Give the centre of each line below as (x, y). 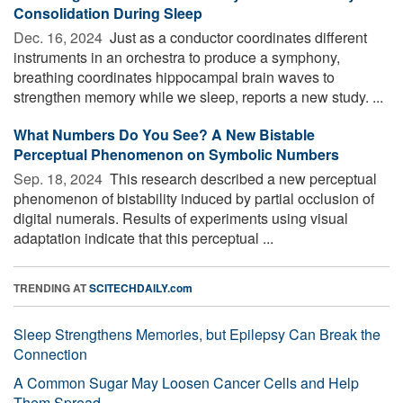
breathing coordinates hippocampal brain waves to (174, 76)
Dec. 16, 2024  (60, 37)
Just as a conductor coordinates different (237, 37)
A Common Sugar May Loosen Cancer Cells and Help (186, 382)
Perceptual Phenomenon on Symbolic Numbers (176, 154)
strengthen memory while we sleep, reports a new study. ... (198, 96)
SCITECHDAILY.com (141, 287)
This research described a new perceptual (242, 178)
